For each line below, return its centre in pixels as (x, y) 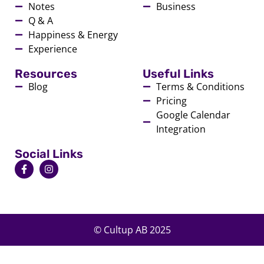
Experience (52, 49)
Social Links (49, 154)
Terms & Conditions (200, 87)
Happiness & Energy (73, 35)
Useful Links (179, 74)
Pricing (171, 101)
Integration (181, 129)
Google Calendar (193, 115)
